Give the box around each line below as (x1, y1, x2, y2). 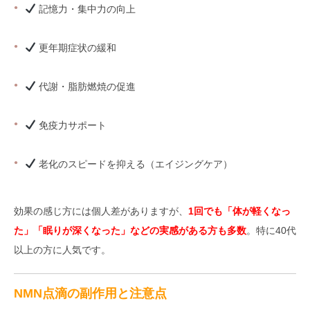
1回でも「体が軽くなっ (188, 206, 291, 217)
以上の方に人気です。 (14, 244, 111, 255)
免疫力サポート (35, 120, 107, 131)
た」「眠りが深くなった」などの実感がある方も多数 (14, 225, 246, 236)
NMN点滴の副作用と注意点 (14, 286, 167, 300)
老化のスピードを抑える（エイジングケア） (35, 158, 232, 170)
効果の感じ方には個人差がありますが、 (14, 206, 188, 217)
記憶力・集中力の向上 (35, 3, 136, 15)
